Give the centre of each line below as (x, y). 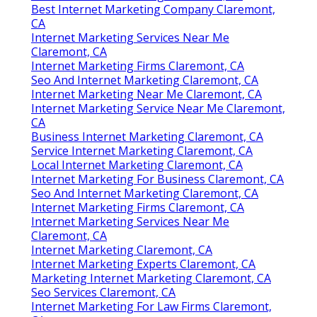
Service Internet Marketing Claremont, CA (142, 151)
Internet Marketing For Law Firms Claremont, (151, 307)
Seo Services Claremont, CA (103, 293)
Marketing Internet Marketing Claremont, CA (151, 278)
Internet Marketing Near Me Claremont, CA (146, 94)
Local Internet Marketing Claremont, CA (137, 165)
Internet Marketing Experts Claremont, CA (143, 264)
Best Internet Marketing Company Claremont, (153, 10)
